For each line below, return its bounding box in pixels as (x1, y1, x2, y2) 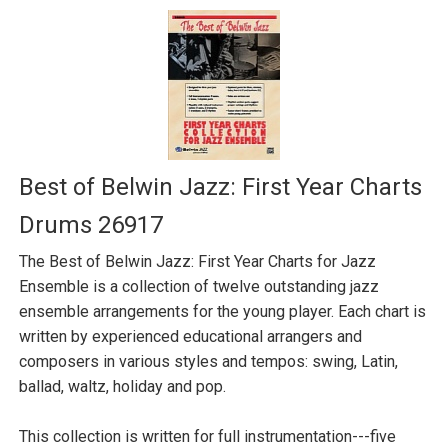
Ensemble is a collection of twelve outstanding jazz (19, 276, 379, 296)
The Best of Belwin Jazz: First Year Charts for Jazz (19, 251, 376, 271)
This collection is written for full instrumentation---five (19, 426, 396, 446)
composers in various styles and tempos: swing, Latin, (19, 351, 398, 371)
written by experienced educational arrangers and (19, 326, 362, 346)
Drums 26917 (19, 210, 163, 239)
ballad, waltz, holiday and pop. (19, 376, 226, 396)
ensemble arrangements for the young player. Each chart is (19, 301, 426, 321)
